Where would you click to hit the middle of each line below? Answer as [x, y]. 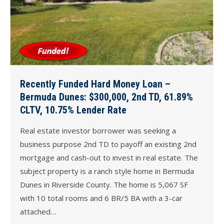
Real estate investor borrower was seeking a [98, 131]
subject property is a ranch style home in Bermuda [107, 171]
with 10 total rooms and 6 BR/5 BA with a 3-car [101, 198]
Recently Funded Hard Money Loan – [95, 84]
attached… [38, 212]
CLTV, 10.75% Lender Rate [73, 110]
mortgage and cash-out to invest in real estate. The [109, 158]
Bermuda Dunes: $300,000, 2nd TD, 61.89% [106, 97]
